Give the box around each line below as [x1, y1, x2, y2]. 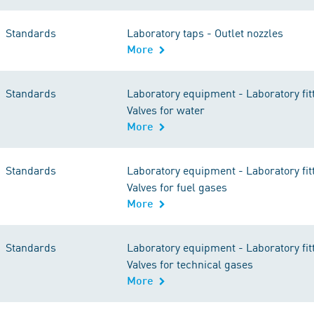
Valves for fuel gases [127, 179, 227, 194]
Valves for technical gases [127, 256, 253, 271]
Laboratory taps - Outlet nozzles [127, 25, 283, 40]
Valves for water [127, 102, 205, 117]
